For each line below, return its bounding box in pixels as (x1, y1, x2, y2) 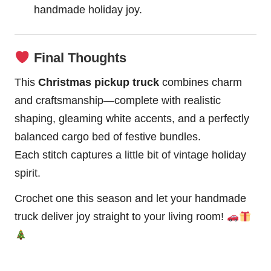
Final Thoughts (30, 50, 126, 66)
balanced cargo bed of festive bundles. (15, 131, 201, 143)
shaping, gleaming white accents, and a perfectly (15, 113, 249, 125)
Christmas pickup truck (38, 76, 159, 89)
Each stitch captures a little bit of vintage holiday (15, 149, 246, 162)
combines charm (159, 76, 242, 89)
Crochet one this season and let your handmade (15, 192, 246, 205)
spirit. (15, 167, 41, 180)
